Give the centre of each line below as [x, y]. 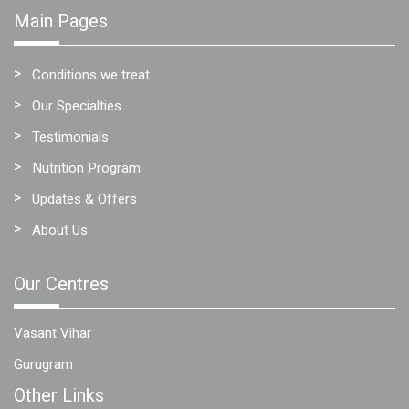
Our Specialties [77, 106]
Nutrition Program [86, 168]
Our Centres [61, 284]
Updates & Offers [84, 199]
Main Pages [61, 21]
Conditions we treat [91, 75]
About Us [60, 230]
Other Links [59, 395]
